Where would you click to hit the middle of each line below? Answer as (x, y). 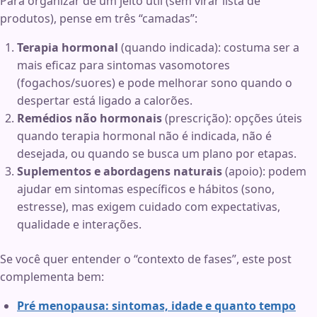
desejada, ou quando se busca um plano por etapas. (157, 154)
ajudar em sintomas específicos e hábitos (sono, (146, 189)
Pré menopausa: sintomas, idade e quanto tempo (156, 306)
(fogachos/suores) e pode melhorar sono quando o (155, 83)
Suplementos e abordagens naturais (120, 172)
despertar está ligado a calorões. (105, 101)
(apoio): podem (264, 172)
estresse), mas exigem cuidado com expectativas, (149, 207)
